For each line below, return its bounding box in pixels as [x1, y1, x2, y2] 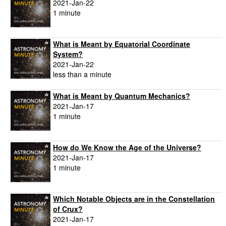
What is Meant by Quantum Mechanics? [53, 91, 190, 101]
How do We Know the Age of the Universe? [53, 142, 201, 153]
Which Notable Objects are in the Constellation [53, 194, 215, 204]
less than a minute [53, 69, 111, 80]
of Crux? [53, 204, 83, 214]
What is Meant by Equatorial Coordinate [53, 39, 190, 49]
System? [53, 49, 83, 60]
